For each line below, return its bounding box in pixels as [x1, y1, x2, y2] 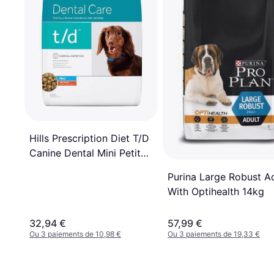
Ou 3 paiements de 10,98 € [29, 229, 121, 239]
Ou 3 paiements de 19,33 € [168, 229, 260, 239]
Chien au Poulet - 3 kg [29, 161, 133, 174]
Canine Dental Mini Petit [29, 147, 141, 160]
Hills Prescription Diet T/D [29, 132, 149, 145]
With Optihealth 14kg [168, 185, 264, 198]
